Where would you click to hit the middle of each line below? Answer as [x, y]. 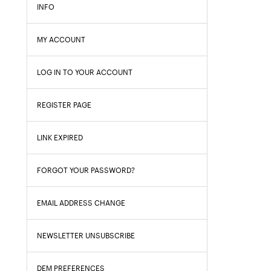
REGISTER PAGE [64, 105]
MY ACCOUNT [61, 40]
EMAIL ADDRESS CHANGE [81, 203]
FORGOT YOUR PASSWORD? [86, 170]
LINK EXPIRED [60, 138]
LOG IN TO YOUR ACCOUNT [85, 72]
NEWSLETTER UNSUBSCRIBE [86, 236]
